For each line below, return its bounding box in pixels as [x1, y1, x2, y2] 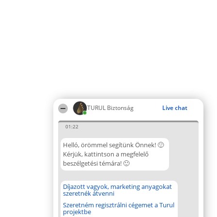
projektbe [63, 207, 91, 216]
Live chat [162, 104, 187, 112]
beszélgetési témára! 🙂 [63, 159, 129, 168]
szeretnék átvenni [63, 189, 114, 198]
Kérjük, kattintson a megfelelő [63, 150, 149, 158]
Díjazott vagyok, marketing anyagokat [63, 182, 172, 191]
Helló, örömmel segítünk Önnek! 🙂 [63, 140, 164, 149]
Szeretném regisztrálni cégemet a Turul [63, 201, 174, 209]
